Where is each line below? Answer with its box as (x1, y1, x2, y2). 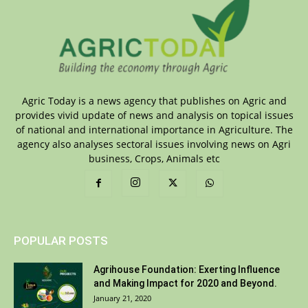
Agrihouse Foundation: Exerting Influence (93, 264, 280, 276)
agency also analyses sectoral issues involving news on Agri (17, 137, 291, 151)
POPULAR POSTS (14, 234, 108, 248)
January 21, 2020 (93, 293, 151, 304)
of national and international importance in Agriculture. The (15, 123, 293, 137)
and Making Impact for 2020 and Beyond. (93, 278, 277, 289)
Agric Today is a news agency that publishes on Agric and (21, 94, 287, 108)
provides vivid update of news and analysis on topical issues (14, 109, 294, 122)
